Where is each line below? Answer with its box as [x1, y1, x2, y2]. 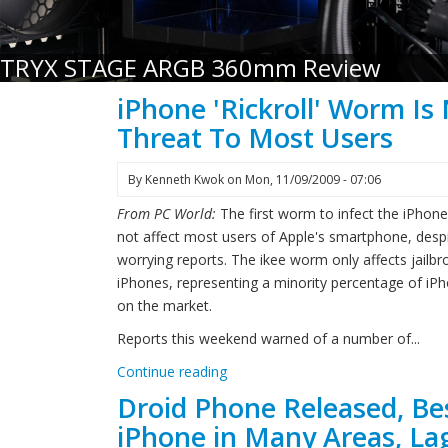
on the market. [117, 296, 212, 315]
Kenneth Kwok [145, 171, 224, 188]
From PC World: [117, 204, 220, 223]
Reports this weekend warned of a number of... [117, 329, 420, 348]
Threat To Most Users [117, 119, 393, 156]
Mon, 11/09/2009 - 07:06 [245, 171, 381, 188]
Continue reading [117, 362, 227, 381]
